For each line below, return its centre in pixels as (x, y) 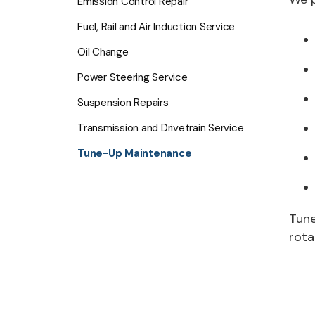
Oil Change (103, 52)
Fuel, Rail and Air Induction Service (156, 27)
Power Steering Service (133, 77)
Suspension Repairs (123, 103)
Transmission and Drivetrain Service (161, 128)
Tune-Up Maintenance (135, 153)
